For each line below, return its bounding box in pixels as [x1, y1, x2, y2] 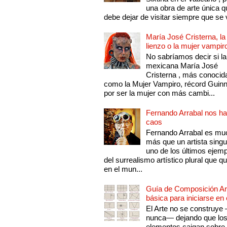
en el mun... [104, 165, 143, 174]
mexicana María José [146, 61, 218, 70]
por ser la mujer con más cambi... [104, 89, 215, 98]
